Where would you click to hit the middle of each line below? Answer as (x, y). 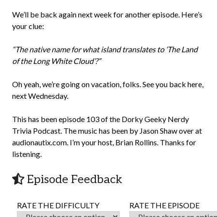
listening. (27, 154)
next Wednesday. (40, 96)
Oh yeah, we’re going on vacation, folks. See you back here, (108, 84)
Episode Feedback (73, 179)
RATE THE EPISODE (164, 205)
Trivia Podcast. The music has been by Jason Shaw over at (107, 131)
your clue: (28, 26)
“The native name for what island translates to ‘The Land (105, 49)
